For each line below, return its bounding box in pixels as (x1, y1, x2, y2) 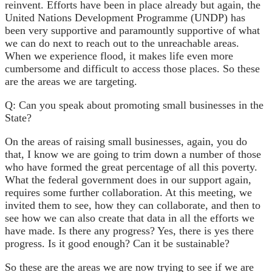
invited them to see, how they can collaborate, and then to (5, 199, 260, 211)
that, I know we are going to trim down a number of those (5, 148, 261, 160)
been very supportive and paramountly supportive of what (5, 24, 260, 36)
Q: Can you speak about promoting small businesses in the (5, 98, 263, 111)
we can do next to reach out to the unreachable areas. (5, 36, 239, 49)
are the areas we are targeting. (5, 75, 137, 87)
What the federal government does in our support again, (5, 173, 251, 186)
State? (5, 111, 32, 124)
